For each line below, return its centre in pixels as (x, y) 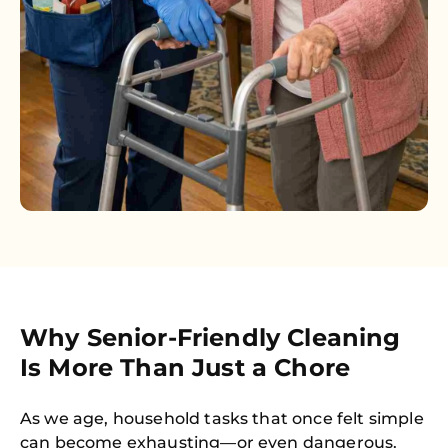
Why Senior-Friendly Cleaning (210, 337)
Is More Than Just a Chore (185, 367)
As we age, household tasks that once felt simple (222, 418)
